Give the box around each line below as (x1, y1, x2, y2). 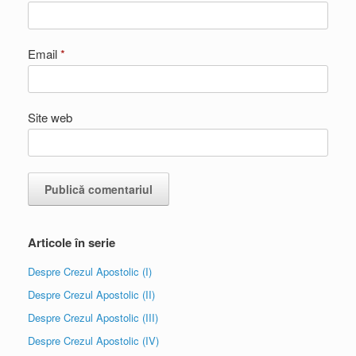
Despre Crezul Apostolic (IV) (28, 333, 159, 348)
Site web (28, 109, 72, 126)
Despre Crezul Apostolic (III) (28, 310, 158, 325)
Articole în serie (28, 234, 115, 251)
